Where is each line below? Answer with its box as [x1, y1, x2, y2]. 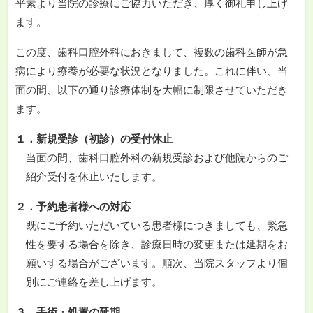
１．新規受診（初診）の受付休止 [15, 133, 173, 145]
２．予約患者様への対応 [15, 201, 131, 213]
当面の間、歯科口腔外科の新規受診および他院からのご [26, 152, 289, 164]
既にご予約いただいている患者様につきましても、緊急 [26, 219, 289, 232]
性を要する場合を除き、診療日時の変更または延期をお [26, 238, 289, 251]
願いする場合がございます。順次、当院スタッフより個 [26, 257, 289, 270]
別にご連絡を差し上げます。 [26, 276, 163, 289]
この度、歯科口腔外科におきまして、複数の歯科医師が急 [15, 46, 288, 59]
